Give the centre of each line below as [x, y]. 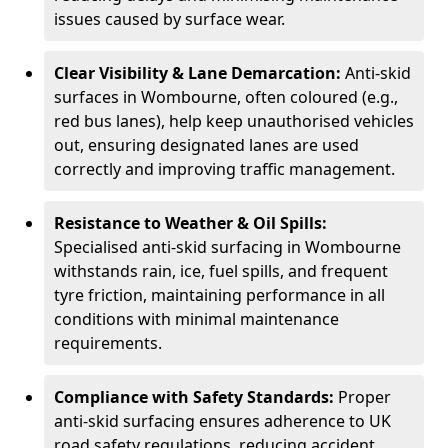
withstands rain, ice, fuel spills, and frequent [221, 271]
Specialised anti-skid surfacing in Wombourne [227, 247]
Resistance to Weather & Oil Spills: [190, 223]
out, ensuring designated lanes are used [206, 145]
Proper [364, 397]
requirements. [108, 343]
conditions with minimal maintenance [196, 319]
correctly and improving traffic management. [224, 169]
